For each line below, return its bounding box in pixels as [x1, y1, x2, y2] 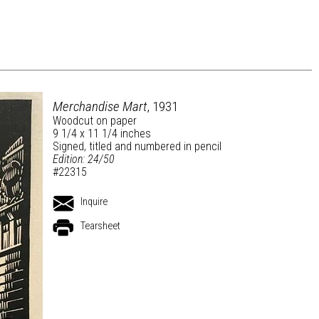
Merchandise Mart [53, 98, 147, 115]
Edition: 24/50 [53, 152, 115, 166]
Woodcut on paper [53, 114, 137, 127]
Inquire [80, 196, 108, 208]
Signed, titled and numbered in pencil [53, 140, 221, 153]
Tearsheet [80, 220, 120, 232]
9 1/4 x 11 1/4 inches [53, 127, 151, 140]
